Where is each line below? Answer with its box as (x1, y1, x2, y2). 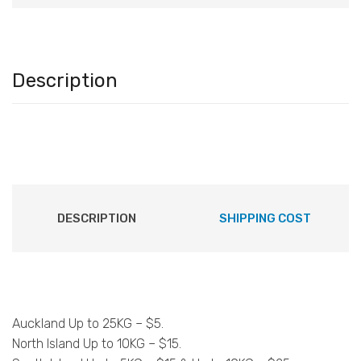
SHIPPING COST (218, 210, 311, 226)
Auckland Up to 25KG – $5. (12, 315, 164, 331)
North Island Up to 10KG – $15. (12, 335, 181, 351)
